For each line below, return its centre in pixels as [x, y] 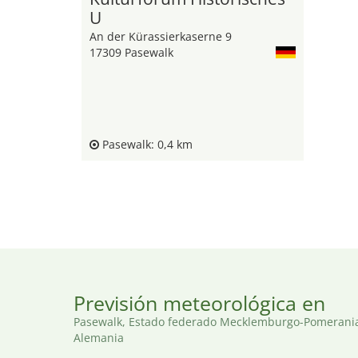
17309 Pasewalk [131, 52]
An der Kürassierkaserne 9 [161, 36]
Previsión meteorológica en [199, 303]
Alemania [99, 338]
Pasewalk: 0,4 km [146, 144]
